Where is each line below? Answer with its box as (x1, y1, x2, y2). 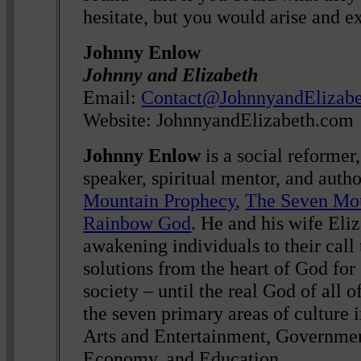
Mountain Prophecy (83, 189, 236, 211)
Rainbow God (83, 211, 192, 234)
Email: (83, 85, 142, 108)
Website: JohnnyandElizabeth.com (83, 108, 355, 131)
